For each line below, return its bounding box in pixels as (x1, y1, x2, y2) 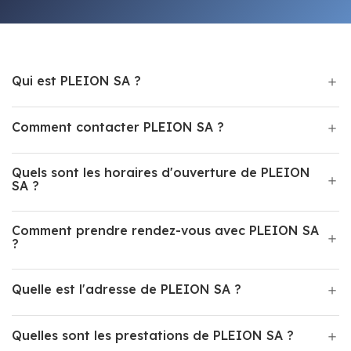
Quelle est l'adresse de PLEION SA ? (12, 281, 241, 297)
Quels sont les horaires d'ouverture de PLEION (12, 165, 310, 180)
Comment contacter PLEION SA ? (12, 119, 224, 135)
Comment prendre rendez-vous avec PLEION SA (12, 223, 319, 238)
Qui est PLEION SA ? (12, 73, 141, 89)
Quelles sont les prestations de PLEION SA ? (12, 327, 294, 343)
